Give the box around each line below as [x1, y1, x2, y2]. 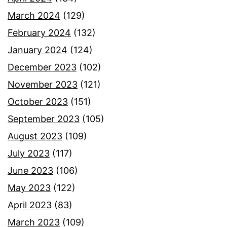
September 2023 [8, 113, 80, 125]
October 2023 [8, 96, 68, 107]
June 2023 [8, 165, 53, 176]
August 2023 [8, 131, 62, 142]
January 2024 [8, 45, 67, 56]
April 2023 [8, 200, 52, 211]
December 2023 [8, 62, 77, 73]
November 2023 [8, 79, 78, 90]
